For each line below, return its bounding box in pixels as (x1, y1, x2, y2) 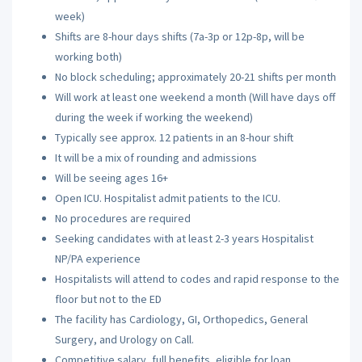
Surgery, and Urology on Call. (54, 332, 194, 347)
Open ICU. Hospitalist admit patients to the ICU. (54, 191, 280, 205)
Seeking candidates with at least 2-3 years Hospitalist (54, 231, 314, 246)
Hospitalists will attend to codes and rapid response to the (54, 271, 339, 286)
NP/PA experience (54, 251, 141, 266)
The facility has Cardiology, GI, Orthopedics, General (54, 312, 308, 326)
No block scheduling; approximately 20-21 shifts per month (54, 69, 336, 84)
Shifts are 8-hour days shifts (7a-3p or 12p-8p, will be (54, 29, 305, 44)
